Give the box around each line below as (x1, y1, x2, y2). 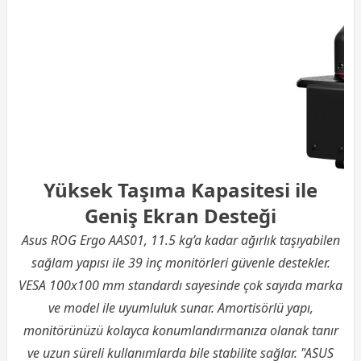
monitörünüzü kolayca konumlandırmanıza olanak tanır (23, 322, 338, 340)
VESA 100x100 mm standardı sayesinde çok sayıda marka (19, 276, 342, 295)
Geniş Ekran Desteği (85, 202, 276, 230)
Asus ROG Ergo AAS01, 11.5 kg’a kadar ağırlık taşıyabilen (21, 231, 340, 250)
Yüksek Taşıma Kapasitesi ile (44, 176, 317, 204)
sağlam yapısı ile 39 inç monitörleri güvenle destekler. (31, 254, 330, 272)
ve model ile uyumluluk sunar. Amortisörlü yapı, (48, 299, 313, 317)
